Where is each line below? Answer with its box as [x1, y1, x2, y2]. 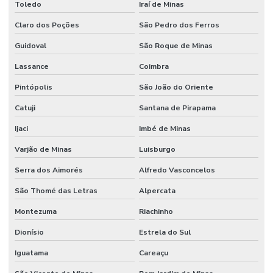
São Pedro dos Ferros [138, 19, 219, 30]
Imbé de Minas [138, 123, 191, 133]
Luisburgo [138, 144, 175, 154]
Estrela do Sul [138, 227, 191, 237]
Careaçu [138, 247, 168, 258]
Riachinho [138, 206, 173, 216]
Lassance [15, 61, 49, 71]
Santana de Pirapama [138, 102, 216, 113]
